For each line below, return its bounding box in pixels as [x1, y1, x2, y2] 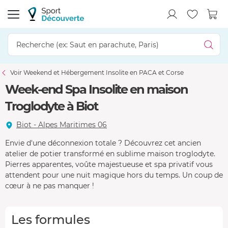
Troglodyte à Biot [5, 99, 98, 113]
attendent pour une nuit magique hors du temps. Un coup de [5, 170, 223, 180]
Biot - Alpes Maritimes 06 [16, 120, 107, 129]
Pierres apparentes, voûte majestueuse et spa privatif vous [5, 159, 213, 169]
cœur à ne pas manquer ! [5, 181, 94, 190]
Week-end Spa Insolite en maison [5, 82, 188, 97]
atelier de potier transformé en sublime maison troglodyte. [5, 149, 215, 158]
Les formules [11, 212, 90, 227]
